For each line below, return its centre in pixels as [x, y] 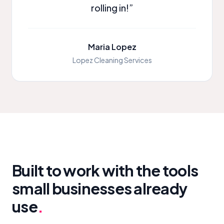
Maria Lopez [112, 46]
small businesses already [100, 188]
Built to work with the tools [105, 170]
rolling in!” [112, 8]
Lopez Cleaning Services [112, 60]
